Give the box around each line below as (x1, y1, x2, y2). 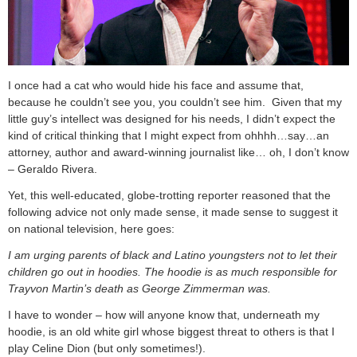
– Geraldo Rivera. (8, 163, 97, 176)
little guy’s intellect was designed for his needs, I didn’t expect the (8, 112, 335, 126)
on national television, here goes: (8, 222, 175, 236)
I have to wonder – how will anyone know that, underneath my (8, 308, 320, 322)
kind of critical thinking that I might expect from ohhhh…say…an (8, 129, 329, 143)
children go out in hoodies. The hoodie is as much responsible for (8, 265, 337, 279)
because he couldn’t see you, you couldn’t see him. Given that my (8, 96, 342, 109)
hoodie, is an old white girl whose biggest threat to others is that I (8, 325, 335, 339)
